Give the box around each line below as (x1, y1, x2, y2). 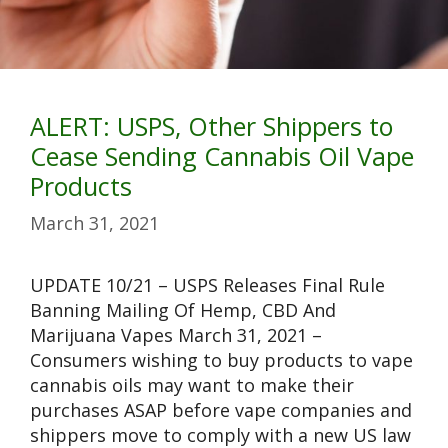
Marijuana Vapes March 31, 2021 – (30, 323, 322, 348)
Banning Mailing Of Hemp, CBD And (30, 298, 336, 323)
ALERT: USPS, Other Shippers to (30, 109, 393, 144)
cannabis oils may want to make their (30, 373, 354, 398)
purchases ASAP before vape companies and (30, 398, 412, 423)
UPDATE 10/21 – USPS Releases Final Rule (30, 273, 385, 298)
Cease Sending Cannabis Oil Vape (30, 139, 414, 174)
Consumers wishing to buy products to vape (30, 348, 413, 373)
